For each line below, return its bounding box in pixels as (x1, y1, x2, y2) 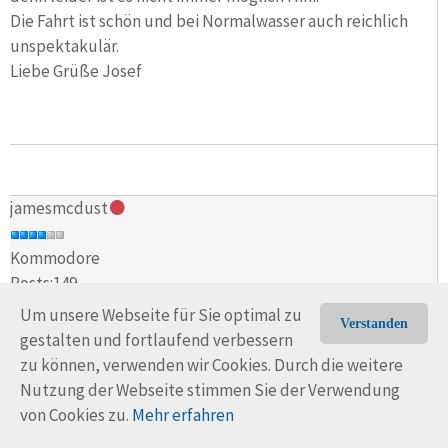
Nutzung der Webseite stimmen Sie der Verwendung (20, 379, 400, 401)
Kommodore (10, 247, 100, 270)
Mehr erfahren (132, 404, 234, 426)
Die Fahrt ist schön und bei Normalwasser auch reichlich (10, 9, 408, 32)
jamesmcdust (10, 197, 108, 220)
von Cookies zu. (20, 404, 132, 426)
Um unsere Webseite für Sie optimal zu (20, 304, 302, 326)
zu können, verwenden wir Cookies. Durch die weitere (20, 354, 403, 376)
